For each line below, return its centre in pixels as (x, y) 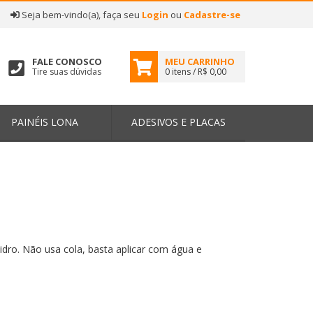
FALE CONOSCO (67, 61)
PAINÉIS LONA (44, 122)
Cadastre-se (212, 15)
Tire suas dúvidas (67, 71)
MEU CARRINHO (200, 61)
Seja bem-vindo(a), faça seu (81, 15)
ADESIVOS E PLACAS (179, 122)
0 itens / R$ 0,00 (196, 71)
